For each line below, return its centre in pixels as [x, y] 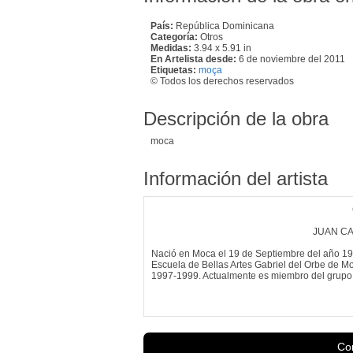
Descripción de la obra [236, 118]
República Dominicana [224, 26]
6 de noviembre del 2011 [292, 59]
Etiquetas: [173, 70]
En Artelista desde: [193, 59]
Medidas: [171, 48]
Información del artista [236, 178]
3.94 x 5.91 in [221, 48]
